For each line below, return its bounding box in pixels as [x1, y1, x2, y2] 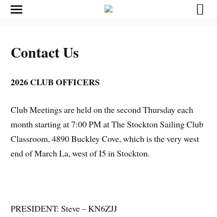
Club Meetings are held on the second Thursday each [11, 103, 194, 115]
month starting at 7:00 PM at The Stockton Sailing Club [11, 118, 204, 130]
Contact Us [11, 41, 79, 62]
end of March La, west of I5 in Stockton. [11, 147, 150, 159]
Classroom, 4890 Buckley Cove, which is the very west [11, 132, 200, 144]
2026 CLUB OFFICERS [11, 75, 100, 88]
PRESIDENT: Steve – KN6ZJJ [11, 202, 118, 214]
